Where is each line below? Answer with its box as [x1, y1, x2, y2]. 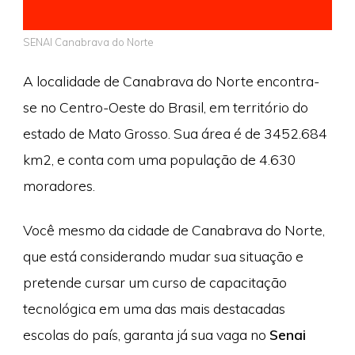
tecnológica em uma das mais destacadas [22, 299, 285, 317]
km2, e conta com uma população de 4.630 [22, 151, 296, 169]
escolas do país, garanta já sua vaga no [22, 325, 269, 343]
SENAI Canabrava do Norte [22, 35, 154, 48]
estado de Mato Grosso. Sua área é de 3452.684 [22, 124, 327, 143]
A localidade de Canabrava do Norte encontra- [22, 72, 319, 90]
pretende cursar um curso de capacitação [22, 273, 287, 291]
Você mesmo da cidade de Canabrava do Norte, [22, 220, 325, 239]
